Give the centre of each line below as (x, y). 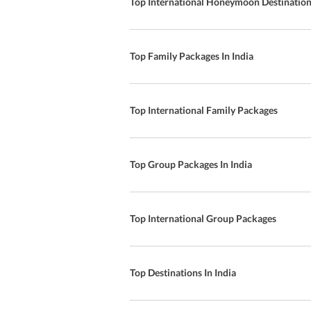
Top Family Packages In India (192, 56)
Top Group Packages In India (191, 164)
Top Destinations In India (183, 272)
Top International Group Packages (203, 218)
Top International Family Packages (204, 110)
